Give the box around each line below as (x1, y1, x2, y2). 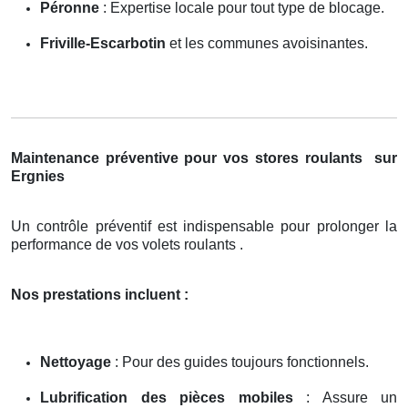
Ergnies (11, 168, 65, 184)
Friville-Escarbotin (40, 35, 166, 51)
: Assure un (292, 389, 397, 405)
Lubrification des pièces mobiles (40, 389, 293, 405)
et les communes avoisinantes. (166, 35, 368, 51)
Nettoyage (40, 353, 111, 370)
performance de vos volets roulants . (11, 236, 243, 252)
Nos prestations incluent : (11, 286, 189, 302)
